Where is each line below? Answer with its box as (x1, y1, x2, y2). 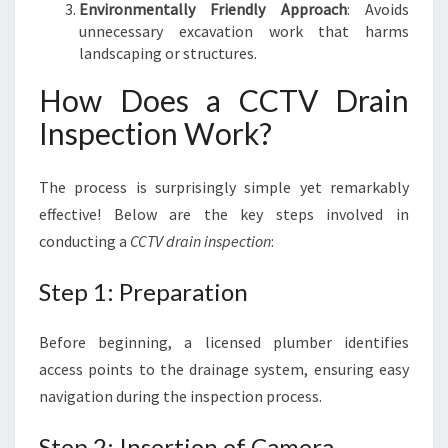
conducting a (39, 231, 130, 251)
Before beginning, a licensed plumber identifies (39, 332, 409, 352)
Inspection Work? (39, 115, 272, 151)
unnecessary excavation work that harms (79, 21, 409, 41)
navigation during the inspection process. (39, 386, 322, 406)
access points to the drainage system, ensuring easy (39, 359, 409, 379)
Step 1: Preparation (39, 277, 248, 306)
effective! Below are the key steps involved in (39, 204, 409, 224)
